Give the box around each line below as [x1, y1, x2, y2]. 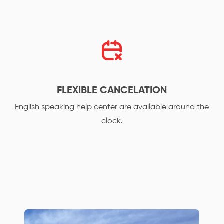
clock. [101, 117, 123, 125]
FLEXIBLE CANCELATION [57, 86, 167, 96]
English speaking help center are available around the [15, 103, 209, 111]
